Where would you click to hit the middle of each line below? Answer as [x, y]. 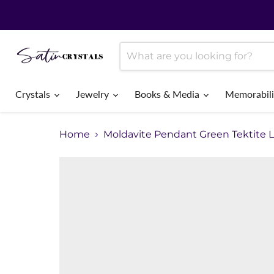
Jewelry [94, 94]
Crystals [34, 94]
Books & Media [168, 94]
